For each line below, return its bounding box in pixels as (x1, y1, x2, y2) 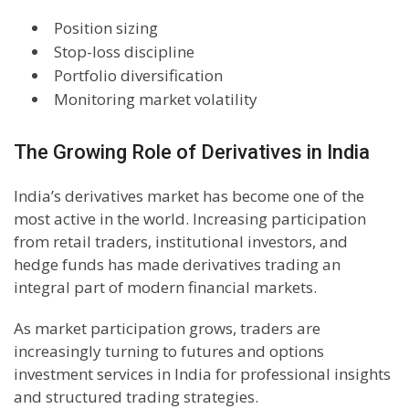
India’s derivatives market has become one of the (14, 185, 364, 207)
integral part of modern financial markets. (14, 277, 317, 299)
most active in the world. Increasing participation (14, 208, 366, 230)
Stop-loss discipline (54, 41, 194, 63)
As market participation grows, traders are (14, 318, 320, 340)
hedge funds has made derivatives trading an (14, 254, 341, 276)
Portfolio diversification (54, 65, 223, 87)
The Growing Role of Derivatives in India (14, 141, 370, 164)
